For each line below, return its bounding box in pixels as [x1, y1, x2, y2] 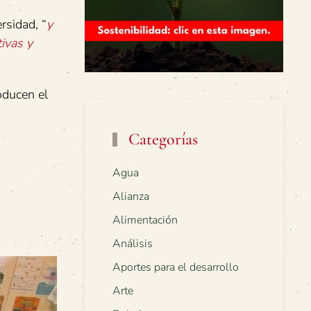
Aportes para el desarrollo [112, 260, 239, 276]
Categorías [124, 129, 199, 150]
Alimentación [112, 212, 178, 228]
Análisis [112, 236, 153, 252]
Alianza [112, 189, 149, 205]
